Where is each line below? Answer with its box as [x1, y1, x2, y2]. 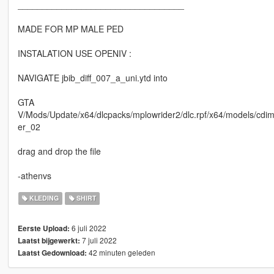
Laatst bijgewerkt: [17, 235, 80, 246]
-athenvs [17, 169, 51, 182]
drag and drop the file [17, 145, 101, 158]
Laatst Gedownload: [17, 248, 87, 259]
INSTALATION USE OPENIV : [17, 47, 131, 60]
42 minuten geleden [86, 247, 155, 258]
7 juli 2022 [80, 235, 117, 246]
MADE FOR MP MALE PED [17, 23, 124, 35]
